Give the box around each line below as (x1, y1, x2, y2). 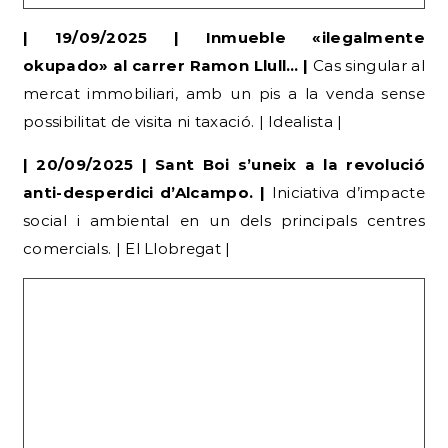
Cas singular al (312, 55, 425, 75)
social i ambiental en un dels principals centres (23, 210, 425, 230)
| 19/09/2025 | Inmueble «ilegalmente (23, 27, 425, 47)
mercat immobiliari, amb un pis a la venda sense (23, 83, 425, 103)
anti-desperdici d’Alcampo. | (23, 182, 272, 202)
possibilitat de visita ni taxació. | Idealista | (23, 111, 343, 131)
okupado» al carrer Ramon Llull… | (23, 55, 313, 75)
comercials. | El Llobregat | (23, 238, 231, 258)
